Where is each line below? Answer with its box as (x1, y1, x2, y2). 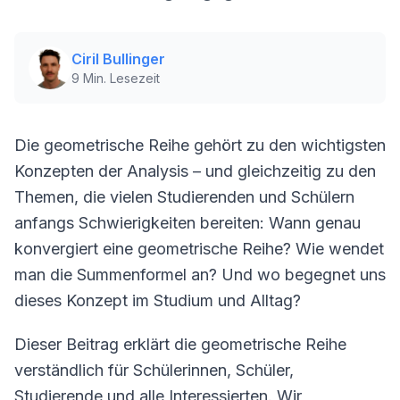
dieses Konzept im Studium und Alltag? (14, 291, 301, 310)
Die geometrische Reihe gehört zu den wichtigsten (14, 136, 386, 154)
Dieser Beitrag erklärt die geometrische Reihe (14, 335, 346, 354)
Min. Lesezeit (79, 71, 160, 86)
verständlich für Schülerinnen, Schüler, (14, 361, 294, 379)
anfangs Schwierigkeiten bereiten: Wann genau (14, 213, 361, 232)
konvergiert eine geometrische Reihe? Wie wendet (14, 239, 384, 258)
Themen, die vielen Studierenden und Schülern (14, 187, 354, 206)
